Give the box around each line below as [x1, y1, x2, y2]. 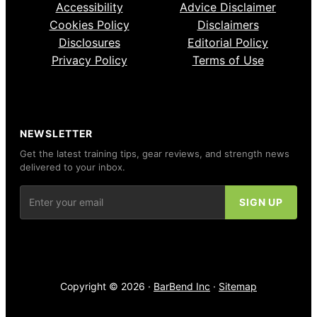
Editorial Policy [188, 35, 268, 50]
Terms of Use [192, 52, 264, 67]
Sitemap [219, 279, 257, 292]
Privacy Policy [51, 52, 127, 67]
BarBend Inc [154, 279, 210, 292]
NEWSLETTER [20, 127, 93, 139]
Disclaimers [197, 17, 259, 32]
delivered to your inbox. [20, 161, 125, 173]
